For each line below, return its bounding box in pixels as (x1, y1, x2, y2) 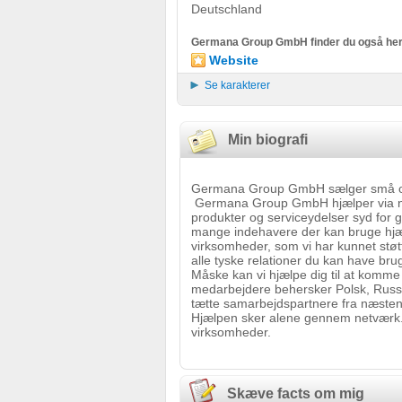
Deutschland (191, 2, 262, 16)
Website (209, 53, 258, 67)
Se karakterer (205, 79, 270, 92)
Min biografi (217, 132, 308, 147)
